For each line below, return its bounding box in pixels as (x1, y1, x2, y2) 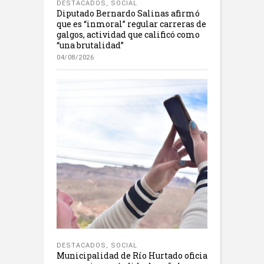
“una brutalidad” (57, 39, 124, 51)
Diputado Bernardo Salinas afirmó (57, 8, 200, 19)
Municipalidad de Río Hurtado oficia (57, 250, 207, 262)
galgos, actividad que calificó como (57, 29, 200, 41)
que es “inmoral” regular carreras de (57, 18, 206, 30)
